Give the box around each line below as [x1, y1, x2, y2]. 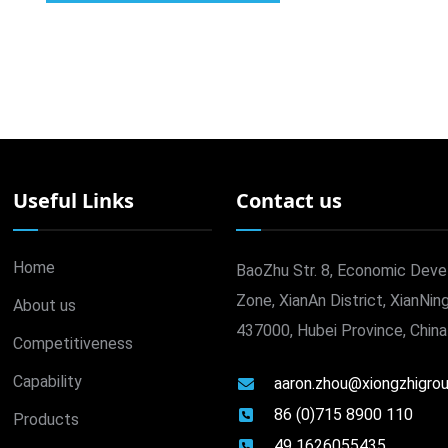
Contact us [236, 186, 342, 214]
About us [13, 295, 76, 315]
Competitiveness [13, 333, 133, 353]
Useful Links [13, 186, 134, 214]
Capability [13, 371, 82, 391]
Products [13, 409, 79, 429]
